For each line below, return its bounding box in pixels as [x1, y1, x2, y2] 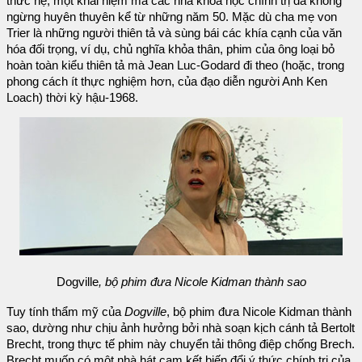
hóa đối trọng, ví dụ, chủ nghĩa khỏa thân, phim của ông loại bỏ [6, 42, 335, 56]
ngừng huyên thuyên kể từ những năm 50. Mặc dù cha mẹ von [6, 10, 337, 23]
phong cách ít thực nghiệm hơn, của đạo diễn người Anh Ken [6, 74, 327, 88]
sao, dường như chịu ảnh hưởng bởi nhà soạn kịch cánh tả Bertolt [6, 322, 355, 335]
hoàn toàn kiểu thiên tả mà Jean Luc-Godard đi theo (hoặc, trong [6, 58, 344, 72]
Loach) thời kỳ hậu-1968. [6, 90, 138, 104]
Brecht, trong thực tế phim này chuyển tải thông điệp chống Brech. [6, 338, 355, 351]
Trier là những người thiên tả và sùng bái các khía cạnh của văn [6, 26, 342, 40]
